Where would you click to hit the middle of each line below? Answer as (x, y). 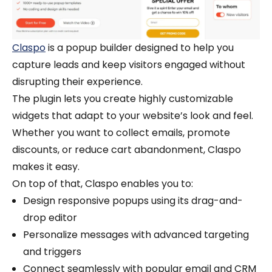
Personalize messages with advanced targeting (136, 235)
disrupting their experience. (77, 82)
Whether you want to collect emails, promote (121, 133)
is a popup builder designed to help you (140, 48)
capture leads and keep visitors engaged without (129, 65)
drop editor (50, 218)
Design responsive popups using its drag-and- (133, 201)
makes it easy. (46, 167)
